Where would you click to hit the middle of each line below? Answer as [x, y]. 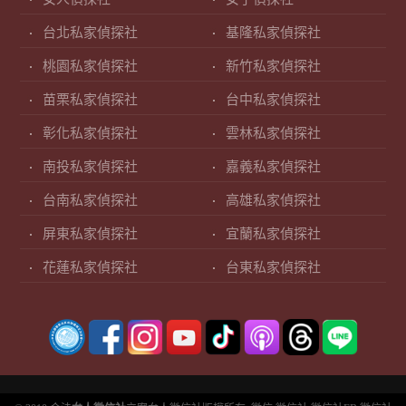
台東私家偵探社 [273, 268]
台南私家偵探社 [91, 201]
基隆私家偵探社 [273, 33]
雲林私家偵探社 [273, 134]
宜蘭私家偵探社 [273, 234]
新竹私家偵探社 [273, 67]
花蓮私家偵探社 [91, 268]
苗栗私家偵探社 [91, 100]
